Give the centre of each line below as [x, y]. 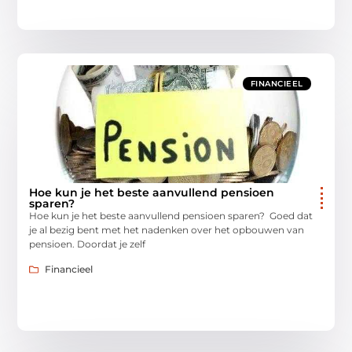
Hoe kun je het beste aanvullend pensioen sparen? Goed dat [171, 215]
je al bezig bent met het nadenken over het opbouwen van [167, 229]
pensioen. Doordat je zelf [88, 244]
